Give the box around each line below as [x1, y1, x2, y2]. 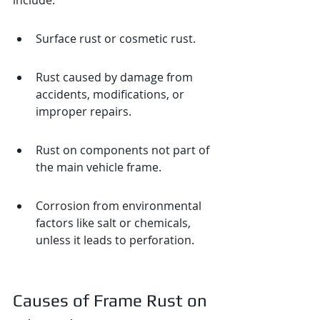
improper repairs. [36, 104, 131, 119]
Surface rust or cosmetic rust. [36, 31, 196, 46]
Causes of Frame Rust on [13, 291, 211, 310]
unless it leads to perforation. [36, 232, 194, 248]
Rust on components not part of [36, 142, 212, 158]
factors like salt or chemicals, [36, 215, 194, 231]
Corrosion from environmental [36, 198, 204, 214]
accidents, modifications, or [36, 86, 187, 102]
